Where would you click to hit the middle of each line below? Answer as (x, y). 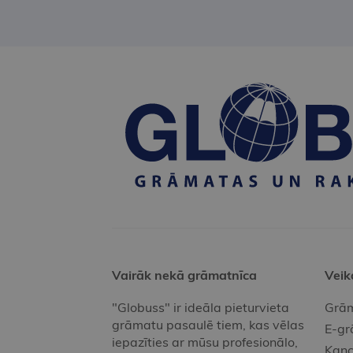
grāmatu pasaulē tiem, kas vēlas (208, 325)
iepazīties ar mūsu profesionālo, (205, 342)
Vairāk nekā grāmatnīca (184, 275)
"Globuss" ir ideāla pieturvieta (201, 308)
